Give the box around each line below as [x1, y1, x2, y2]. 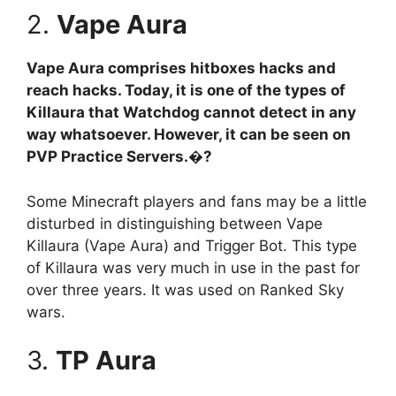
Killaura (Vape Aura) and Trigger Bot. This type [27, 236, 357, 255]
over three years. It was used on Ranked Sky [27, 280, 344, 299]
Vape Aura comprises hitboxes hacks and [27, 59, 336, 78]
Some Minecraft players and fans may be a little [27, 192, 367, 210]
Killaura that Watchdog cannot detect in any [27, 103, 356, 122]
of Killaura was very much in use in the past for [27, 258, 360, 277]
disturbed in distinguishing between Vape [27, 214, 323, 232]
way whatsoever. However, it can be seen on [27, 126, 351, 144]
